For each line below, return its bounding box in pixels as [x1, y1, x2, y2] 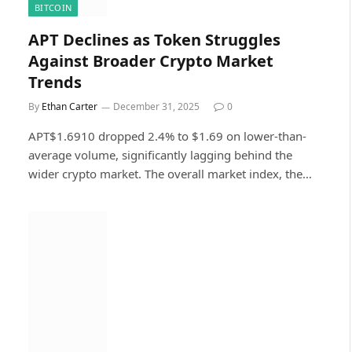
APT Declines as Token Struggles [28, 28, 280, 50]
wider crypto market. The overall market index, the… [28, 165, 312, 181]
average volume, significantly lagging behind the [28, 146, 292, 163]
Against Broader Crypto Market [28, 49, 273, 71]
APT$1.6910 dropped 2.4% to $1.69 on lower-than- [28, 127, 306, 144]
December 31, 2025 [113, 99, 200, 113]
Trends [28, 71, 82, 93]
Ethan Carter [42, 99, 97, 113]
